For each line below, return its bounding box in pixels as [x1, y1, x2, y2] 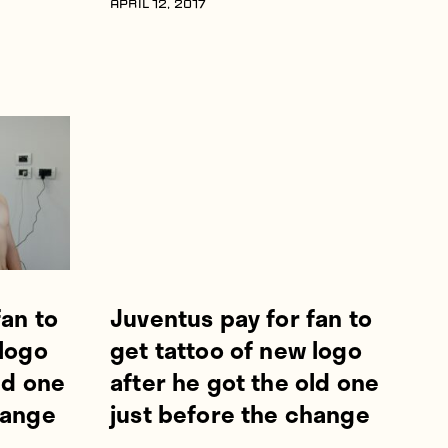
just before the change [110, 395, 370, 433]
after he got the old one [110, 363, 380, 401]
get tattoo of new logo [110, 331, 362, 369]
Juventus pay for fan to [110, 299, 372, 337]
